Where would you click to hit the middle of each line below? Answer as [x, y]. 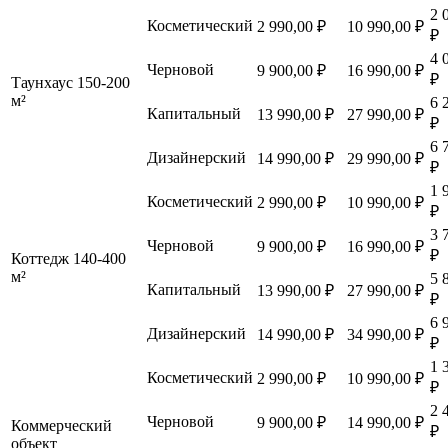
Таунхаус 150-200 [70, 82]
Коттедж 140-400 [68, 258]
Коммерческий [61, 425]
